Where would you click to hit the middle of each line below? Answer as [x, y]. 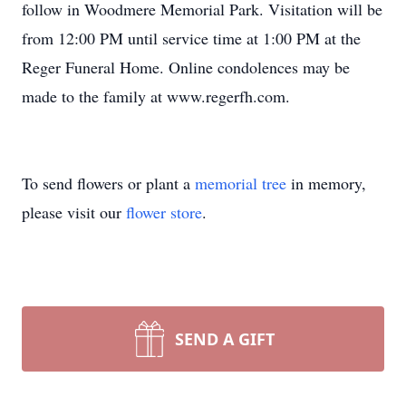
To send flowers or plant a [108, 183]
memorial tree [241, 183]
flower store [164, 212]
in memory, [326, 183]
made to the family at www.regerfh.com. [156, 96]
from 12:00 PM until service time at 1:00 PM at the [191, 38]
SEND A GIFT [225, 339]
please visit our [74, 212]
